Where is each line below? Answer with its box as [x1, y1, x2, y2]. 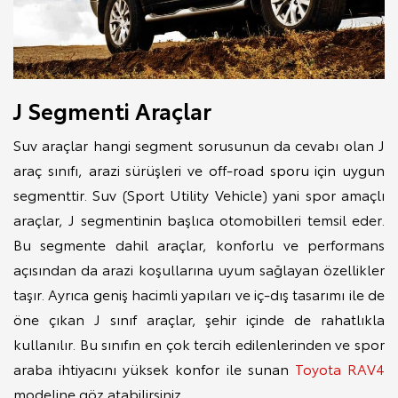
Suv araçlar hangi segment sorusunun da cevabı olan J [13, 134, 385, 155]
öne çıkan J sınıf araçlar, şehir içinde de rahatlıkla [13, 308, 385, 330]
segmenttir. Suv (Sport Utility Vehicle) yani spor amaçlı [13, 184, 385, 205]
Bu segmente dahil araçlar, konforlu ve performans [13, 234, 385, 255]
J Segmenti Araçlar [13, 94, 211, 126]
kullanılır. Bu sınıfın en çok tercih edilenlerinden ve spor [13, 333, 385, 354]
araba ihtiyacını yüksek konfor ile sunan [13, 358, 295, 379]
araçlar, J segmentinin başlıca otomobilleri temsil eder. [13, 209, 385, 230]
